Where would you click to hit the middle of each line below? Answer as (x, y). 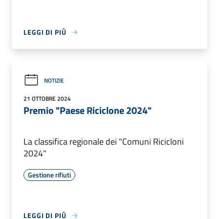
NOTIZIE (54, 80)
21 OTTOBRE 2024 (47, 99)
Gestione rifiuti (49, 175)
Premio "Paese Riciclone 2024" (88, 110)
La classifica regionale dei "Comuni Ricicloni (104, 142)
